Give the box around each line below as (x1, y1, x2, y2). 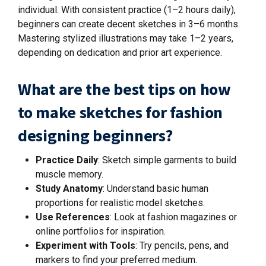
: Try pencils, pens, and (135, 239, 229, 251)
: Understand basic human (103, 182, 208, 194)
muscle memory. (36, 168, 103, 180)
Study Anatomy (36, 182, 103, 194)
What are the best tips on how (18, 78, 231, 100)
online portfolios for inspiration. (36, 225, 166, 237)
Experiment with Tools (36, 239, 135, 251)
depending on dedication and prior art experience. (18, 46, 222, 58)
